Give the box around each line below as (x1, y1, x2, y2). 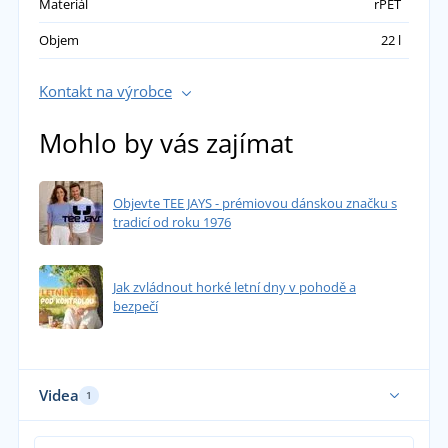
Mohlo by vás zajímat (38, 125, 293, 162)
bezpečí (112, 297, 158, 316)
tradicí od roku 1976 (112, 213, 231, 232)
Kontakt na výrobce (38, 81, 172, 102)
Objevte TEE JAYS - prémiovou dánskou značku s (112, 194, 397, 213)
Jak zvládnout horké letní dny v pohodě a (112, 278, 356, 297)
